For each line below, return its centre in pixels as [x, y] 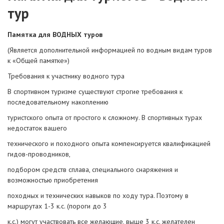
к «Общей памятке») [38, 60]
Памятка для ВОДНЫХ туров [55, 34]
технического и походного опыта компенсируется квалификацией [109, 143]
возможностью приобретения [53, 180]
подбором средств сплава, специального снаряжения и [93, 169]
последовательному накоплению [58, 102]
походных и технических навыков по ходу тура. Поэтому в [98, 195]
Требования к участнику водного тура [66, 76]
